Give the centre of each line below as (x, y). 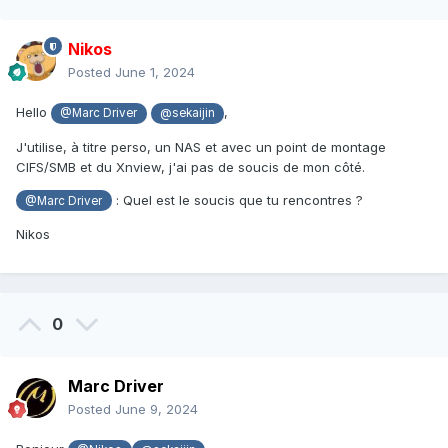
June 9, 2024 (156, 409)
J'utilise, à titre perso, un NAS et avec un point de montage (201, 146)
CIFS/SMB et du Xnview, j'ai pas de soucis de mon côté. (190, 166)
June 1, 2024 (155, 72)
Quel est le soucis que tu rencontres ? (242, 199)
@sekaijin (188, 113)
